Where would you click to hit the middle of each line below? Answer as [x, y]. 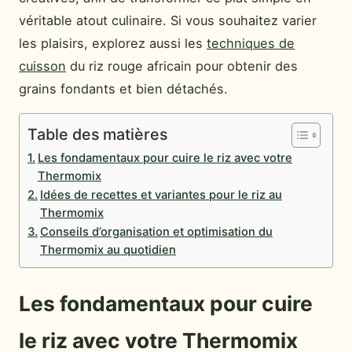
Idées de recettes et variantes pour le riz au [161, 195]
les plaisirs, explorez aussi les [113, 43]
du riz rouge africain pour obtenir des [182, 66]
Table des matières [97, 134]
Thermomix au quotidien [108, 250]
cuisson [42, 66]
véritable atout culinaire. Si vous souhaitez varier [168, 20]
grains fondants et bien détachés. [123, 89]
